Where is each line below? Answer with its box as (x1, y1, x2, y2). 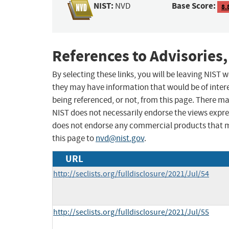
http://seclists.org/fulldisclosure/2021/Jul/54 (53, 169, 209, 179)
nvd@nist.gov (96, 133, 144, 144)
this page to (52, 133, 96, 144)
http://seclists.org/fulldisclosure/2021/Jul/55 (53, 207, 209, 218)
